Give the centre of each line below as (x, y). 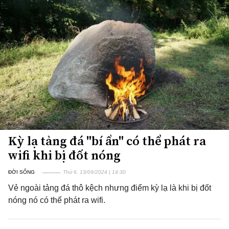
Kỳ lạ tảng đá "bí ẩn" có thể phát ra (107, 141)
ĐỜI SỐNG (21, 172)
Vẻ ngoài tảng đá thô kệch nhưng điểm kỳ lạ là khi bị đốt (110, 188)
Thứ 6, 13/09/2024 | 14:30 (94, 172)
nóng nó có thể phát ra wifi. (57, 200)
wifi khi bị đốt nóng (64, 155)
